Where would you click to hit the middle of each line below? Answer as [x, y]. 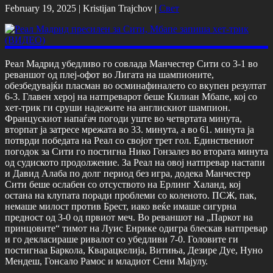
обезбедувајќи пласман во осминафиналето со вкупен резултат [136, 85]
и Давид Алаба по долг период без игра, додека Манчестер [128, 173]
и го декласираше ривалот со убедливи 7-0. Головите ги [122, 239]
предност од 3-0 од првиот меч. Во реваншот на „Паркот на [129, 217]
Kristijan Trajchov [118, 8]
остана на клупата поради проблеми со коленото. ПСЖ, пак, [131, 195]
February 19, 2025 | [44, 8]
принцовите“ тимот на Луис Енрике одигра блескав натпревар [136, 228]
